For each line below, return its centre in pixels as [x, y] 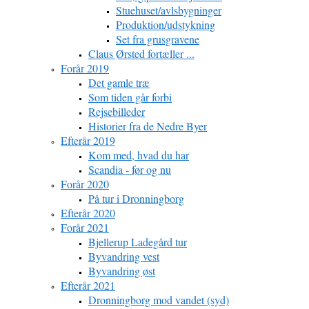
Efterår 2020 [88, 213]
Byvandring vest [124, 256]
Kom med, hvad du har [139, 155]
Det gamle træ [119, 82]
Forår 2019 [85, 68]
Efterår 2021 [88, 285]
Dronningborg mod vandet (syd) [159, 300]
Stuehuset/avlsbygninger [169, 10]
